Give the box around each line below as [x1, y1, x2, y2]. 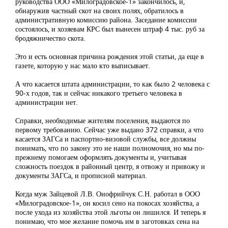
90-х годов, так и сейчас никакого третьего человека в [15, 88, 182, 98]
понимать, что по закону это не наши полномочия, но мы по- [15, 143, 205, 153]
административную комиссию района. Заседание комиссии [15, 15, 197, 24]
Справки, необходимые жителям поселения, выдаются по [15, 116, 190, 125]
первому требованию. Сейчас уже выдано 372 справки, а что [15, 125, 204, 134]
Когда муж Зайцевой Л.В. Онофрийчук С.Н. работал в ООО [15, 189, 200, 198]
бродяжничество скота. [15, 33, 85, 43]
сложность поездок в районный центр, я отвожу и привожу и [15, 161, 205, 171]
